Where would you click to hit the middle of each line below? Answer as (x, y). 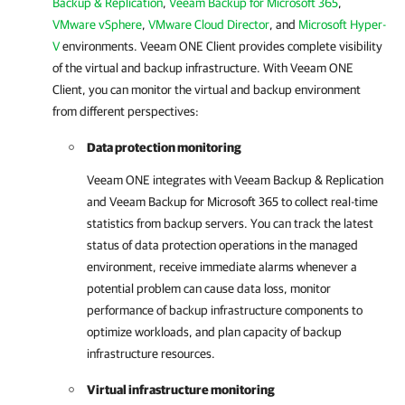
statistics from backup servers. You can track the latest (230, 223)
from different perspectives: (126, 111)
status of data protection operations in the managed (222, 245)
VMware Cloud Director (209, 24)
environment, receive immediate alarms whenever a (222, 267)
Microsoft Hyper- (342, 24)
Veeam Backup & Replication (309, 180)
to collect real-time (328, 202)
